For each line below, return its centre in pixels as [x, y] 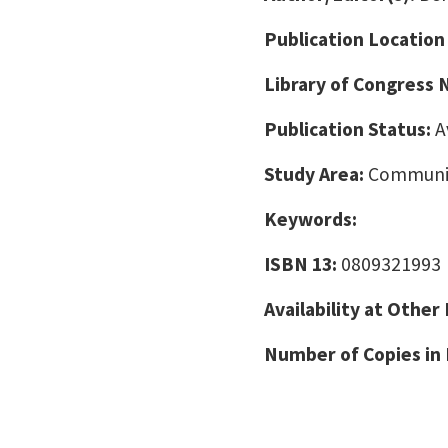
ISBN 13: [302, 264]
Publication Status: [349, 129]
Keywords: [310, 219]
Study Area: [316, 174]
